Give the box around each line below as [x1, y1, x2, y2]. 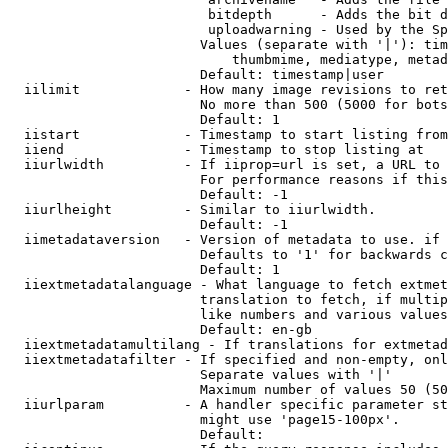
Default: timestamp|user [8, 67, 384, 82]
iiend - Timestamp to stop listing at [8, 142, 424, 157]
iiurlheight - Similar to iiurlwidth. [8, 202, 376, 217]
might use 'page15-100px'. [8, 412, 400, 427]
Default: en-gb [8, 322, 312, 337]
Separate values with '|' [8, 367, 392, 382]
